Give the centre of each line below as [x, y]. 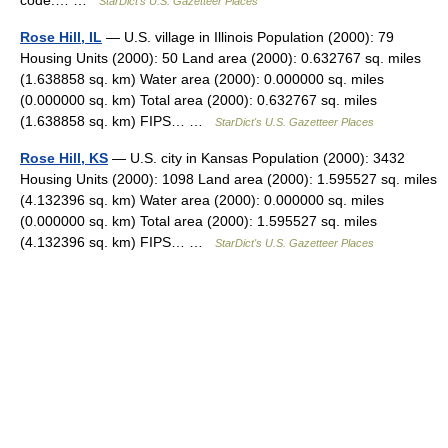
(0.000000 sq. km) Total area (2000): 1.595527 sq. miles [198, 221]
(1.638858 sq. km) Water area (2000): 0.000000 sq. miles [202, 79]
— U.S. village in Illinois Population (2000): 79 [248, 37]
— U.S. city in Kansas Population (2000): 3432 [256, 158]
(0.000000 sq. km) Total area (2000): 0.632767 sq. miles [198, 100]
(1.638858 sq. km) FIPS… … [117, 121]
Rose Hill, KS [64, 158]
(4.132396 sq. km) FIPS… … [117, 242]
